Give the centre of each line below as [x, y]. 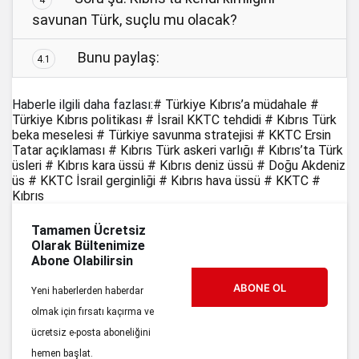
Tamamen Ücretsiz [89, 230]
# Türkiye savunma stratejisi [175, 135]
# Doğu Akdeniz [301, 165]
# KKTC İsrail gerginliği [92, 180]
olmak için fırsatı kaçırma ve [93, 311]
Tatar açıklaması [58, 150]
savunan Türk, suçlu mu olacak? [135, 19]
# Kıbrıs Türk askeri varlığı [181, 150]
